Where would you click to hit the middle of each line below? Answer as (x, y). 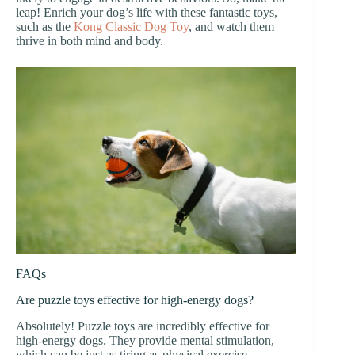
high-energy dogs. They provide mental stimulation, (145, 340)
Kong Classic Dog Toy (131, 26)
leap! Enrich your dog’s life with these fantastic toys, (147, 12)
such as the (45, 26)
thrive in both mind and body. (90, 40)
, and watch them (231, 26)
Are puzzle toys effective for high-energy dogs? (135, 300)
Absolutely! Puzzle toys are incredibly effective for (143, 326)
